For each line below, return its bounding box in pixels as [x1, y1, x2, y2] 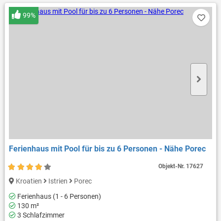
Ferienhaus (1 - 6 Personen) [15, 192, 101, 200]
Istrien [46, 177, 69, 185]
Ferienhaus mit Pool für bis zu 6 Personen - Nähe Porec [8, 144, 206, 154]
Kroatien [14, 177, 43, 185]
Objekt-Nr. [158, 163, 186, 170]
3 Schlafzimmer [15, 211, 65, 219]
